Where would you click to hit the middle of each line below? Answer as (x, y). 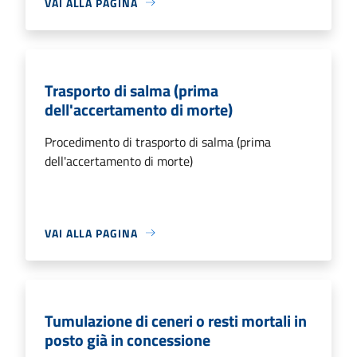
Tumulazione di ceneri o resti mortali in (176, 320)
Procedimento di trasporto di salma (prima (158, 141)
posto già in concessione (127, 339)
